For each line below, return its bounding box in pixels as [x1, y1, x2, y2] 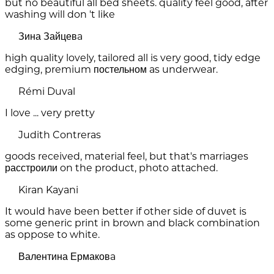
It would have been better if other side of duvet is [5, 206, 246, 218]
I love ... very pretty [5, 107, 95, 119]
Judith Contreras [18, 129, 101, 141]
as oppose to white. [5, 229, 100, 241]
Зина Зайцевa [18, 31, 83, 43]
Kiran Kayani [18, 184, 78, 196]
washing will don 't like [5, 9, 115, 21]
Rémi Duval [18, 86, 75, 98]
